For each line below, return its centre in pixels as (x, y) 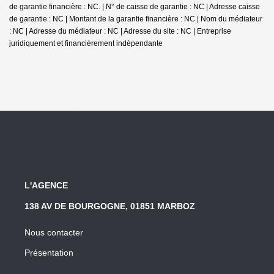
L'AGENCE (46, 185)
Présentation (49, 252)
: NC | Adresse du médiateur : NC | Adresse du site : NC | (103, 31)
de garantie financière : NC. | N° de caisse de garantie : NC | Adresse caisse (135, 6)
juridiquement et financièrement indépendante (86, 43)
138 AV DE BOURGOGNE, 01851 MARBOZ (110, 206)
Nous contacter (54, 232)
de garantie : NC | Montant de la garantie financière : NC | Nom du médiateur (136, 19)
